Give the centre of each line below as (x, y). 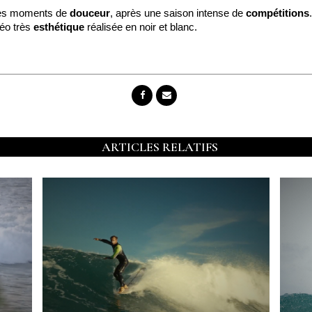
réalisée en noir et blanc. (141, 27)
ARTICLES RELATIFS (159, 147)
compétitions (278, 13)
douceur (90, 13)
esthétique (59, 27)
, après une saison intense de (178, 13)
